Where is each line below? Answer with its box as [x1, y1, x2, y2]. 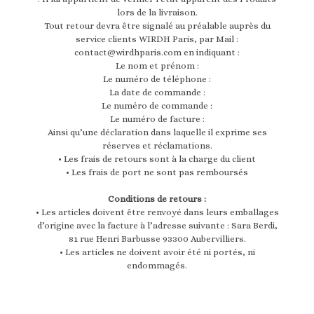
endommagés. [127, 260, 187, 271]
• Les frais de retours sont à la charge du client [58, 153, 256, 165]
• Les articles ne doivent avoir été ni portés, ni [59, 247, 255, 258]
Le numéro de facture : [109, 114, 205, 125]
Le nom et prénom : [115, 60, 199, 71]
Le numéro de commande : [102, 100, 212, 111]
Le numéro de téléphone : [103, 74, 211, 85]
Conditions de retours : [108, 193, 206, 205]
